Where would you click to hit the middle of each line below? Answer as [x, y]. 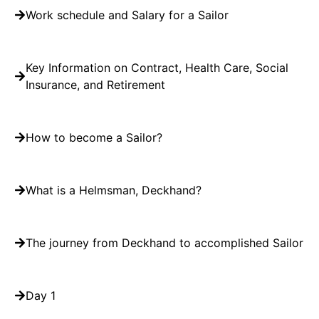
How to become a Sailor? [94, 138]
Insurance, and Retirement [95, 85]
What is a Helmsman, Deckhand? [114, 190]
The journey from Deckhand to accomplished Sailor [164, 243]
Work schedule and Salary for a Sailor [127, 15]
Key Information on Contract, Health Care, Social [157, 68]
